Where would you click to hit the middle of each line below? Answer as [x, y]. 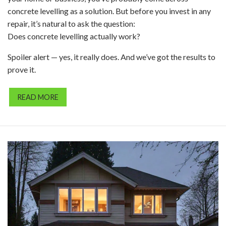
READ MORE [38, 97]
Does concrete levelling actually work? [74, 36]
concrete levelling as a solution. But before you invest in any [109, 11]
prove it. [22, 69]
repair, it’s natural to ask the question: [71, 23]
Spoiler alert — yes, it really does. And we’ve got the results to [111, 56]
